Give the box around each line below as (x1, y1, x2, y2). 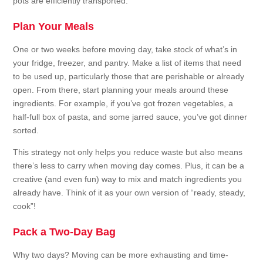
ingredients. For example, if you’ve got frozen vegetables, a (13, 99, 234, 109)
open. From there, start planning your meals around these (13, 85, 229, 95)
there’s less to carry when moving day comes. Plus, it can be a (13, 161, 245, 171)
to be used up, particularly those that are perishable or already (13, 72, 245, 82)
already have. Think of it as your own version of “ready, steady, (13, 188, 246, 198)
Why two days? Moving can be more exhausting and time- (13, 250, 229, 260)
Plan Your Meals (13, 21, 95, 33)
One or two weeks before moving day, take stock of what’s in (13, 45, 238, 55)
